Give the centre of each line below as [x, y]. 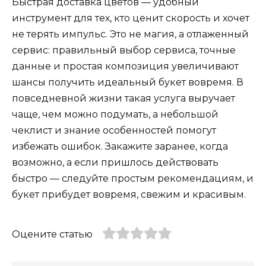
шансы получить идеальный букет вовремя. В [128, 83]
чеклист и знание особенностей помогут [114, 131]
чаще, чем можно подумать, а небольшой [115, 115]
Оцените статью [52, 235]
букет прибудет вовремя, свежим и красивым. [129, 195]
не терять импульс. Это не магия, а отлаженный [130, 34]
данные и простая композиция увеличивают [125, 66]
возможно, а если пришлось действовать [115, 163]
